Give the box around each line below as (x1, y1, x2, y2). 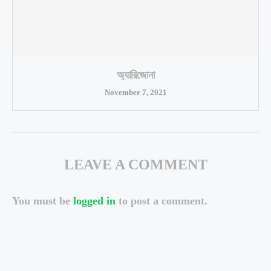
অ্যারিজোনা (116, 69, 155, 82)
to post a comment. (116, 195, 207, 207)
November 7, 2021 (104, 88, 167, 97)
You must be (12, 195, 73, 207)
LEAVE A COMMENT (64, 157, 207, 173)
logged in (73, 195, 116, 207)
